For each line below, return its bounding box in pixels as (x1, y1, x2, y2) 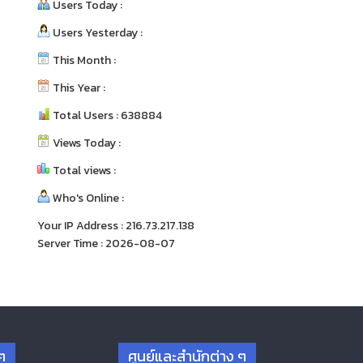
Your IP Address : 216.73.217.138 (37, 216, 194, 234)
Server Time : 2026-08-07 (37, 234, 175, 252)
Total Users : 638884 (50, 106, 162, 124)
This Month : (50, 51, 116, 69)
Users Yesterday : (50, 23, 143, 41)
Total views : (50, 161, 116, 179)
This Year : (50, 79, 105, 96)
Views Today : (50, 134, 121, 152)
